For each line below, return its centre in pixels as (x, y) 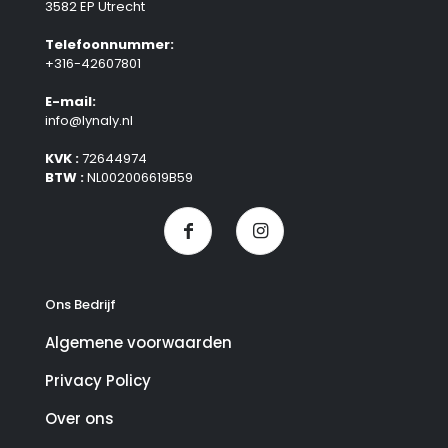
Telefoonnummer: (109, 45)
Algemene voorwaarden (138, 343)
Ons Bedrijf (80, 305)
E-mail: (70, 102)
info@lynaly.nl (89, 121)
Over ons (79, 419)
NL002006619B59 (138, 178)
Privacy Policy (98, 381)
